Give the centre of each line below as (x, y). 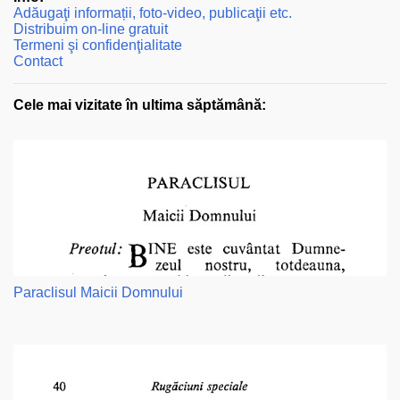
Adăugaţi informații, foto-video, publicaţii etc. (153, 12)
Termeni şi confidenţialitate (98, 45)
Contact (38, 61)
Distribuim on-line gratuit (91, 29)
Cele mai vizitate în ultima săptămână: (140, 104)
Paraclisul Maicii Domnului (98, 292)
